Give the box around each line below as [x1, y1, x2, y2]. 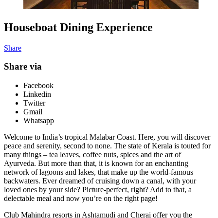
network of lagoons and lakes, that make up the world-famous [4, 167, 193, 176]
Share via [4, 61, 42, 72]
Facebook [23, 81, 54, 90]
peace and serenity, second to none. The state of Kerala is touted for [4, 141, 211, 150]
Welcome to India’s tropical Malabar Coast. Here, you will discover [4, 132, 210, 141]
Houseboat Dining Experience [4, 20, 153, 34]
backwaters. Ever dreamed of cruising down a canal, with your [4, 176, 196, 185]
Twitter [23, 98, 45, 107]
